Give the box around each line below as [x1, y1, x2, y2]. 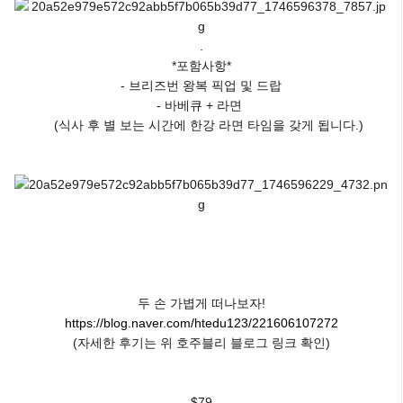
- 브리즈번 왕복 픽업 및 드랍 [121, 78, 282, 94]
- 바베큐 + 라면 [157, 98, 246, 113]
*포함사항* [171, 58, 231, 74]
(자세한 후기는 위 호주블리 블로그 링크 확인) [72, 336, 330, 351]
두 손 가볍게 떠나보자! [137, 296, 265, 311]
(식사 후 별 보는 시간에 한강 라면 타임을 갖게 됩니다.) [39, 118, 363, 133]
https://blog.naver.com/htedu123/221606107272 [64, 316, 338, 331]
